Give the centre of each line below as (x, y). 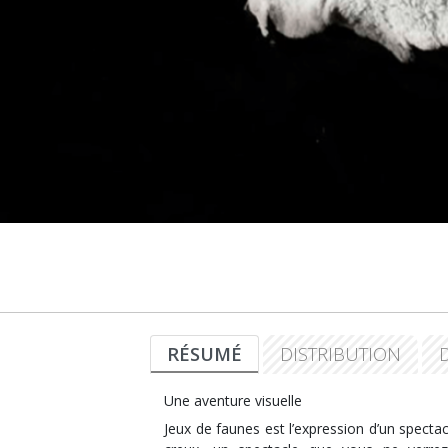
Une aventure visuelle (233, 401)
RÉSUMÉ (205, 354)
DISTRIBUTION (341, 354)
